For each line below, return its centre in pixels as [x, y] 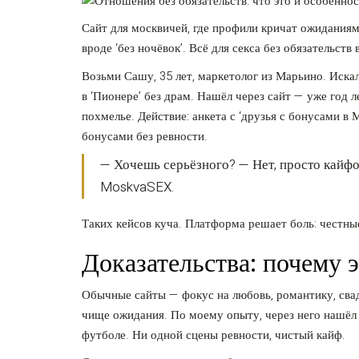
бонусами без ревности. [145, 136]
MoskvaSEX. [137, 188]
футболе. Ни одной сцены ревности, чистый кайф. [214, 335]
